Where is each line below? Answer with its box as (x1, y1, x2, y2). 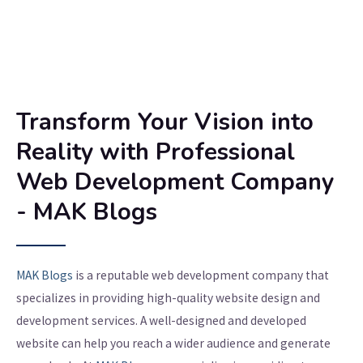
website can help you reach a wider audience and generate (16, 335, 331, 352)
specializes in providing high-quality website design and (16, 290, 320, 306)
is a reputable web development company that (73, 267, 329, 284)
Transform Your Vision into (16, 106, 314, 139)
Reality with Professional (16, 136, 295, 169)
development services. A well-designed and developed (16, 313, 306, 329)
